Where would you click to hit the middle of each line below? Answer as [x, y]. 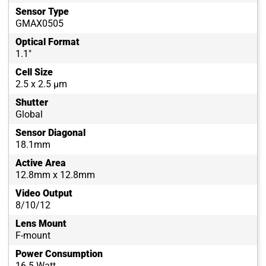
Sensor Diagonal [50, 133]
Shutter [32, 103]
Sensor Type [42, 12]
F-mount [33, 236]
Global [29, 115]
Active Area [41, 163]
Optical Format [47, 42]
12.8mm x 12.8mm [55, 175]
